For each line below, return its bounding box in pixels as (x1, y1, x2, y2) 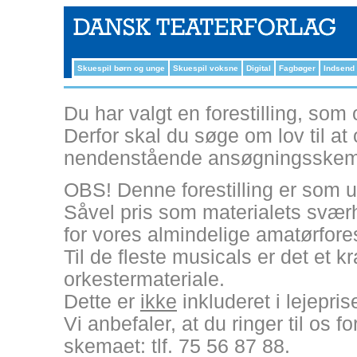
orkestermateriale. (64, 269, 225, 290)
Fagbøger (279, 64, 316, 73)
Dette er (64, 291, 140, 312)
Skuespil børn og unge (77, 64, 165, 73)
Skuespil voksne (173, 64, 238, 73)
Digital (246, 64, 271, 73)
